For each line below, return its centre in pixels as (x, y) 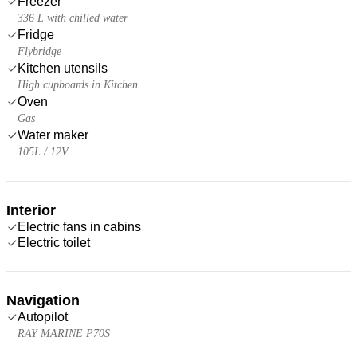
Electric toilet (54, 242)
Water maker (53, 135)
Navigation (43, 300)
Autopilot (43, 316)
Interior (31, 210)
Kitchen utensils (63, 68)
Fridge (36, 34)
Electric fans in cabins (79, 226)
